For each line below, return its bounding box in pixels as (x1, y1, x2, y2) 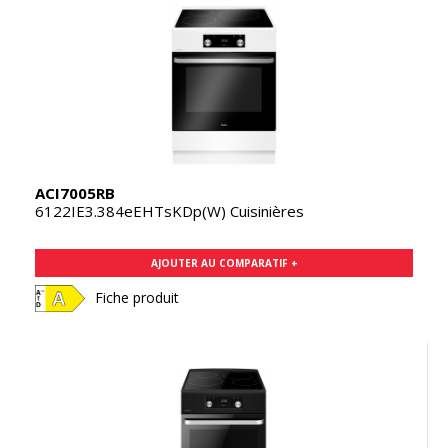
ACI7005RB (35, 182, 115, 203)
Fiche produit (95, 287, 179, 307)
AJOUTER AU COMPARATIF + (150, 255, 298, 270)
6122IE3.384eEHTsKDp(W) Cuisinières (35, 200, 304, 221)
